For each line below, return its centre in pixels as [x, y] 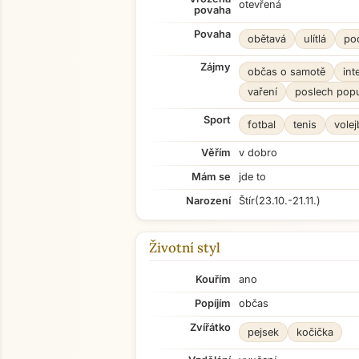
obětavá [267, 39]
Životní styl [185, 248]
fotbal [262, 125]
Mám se [211, 177]
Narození [208, 201]
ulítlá [315, 39]
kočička [315, 332]
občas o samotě [286, 72]
